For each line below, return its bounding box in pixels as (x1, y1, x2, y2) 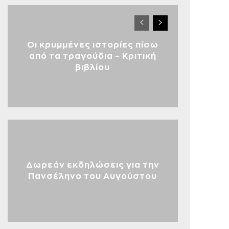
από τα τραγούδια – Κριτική (29, 52, 156, 60)
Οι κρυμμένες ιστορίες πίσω (27, 41, 158, 49)
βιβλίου (75, 63, 110, 72)
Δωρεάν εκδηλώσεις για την (26, 161, 159, 169)
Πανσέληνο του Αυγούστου (28, 172, 157, 180)
